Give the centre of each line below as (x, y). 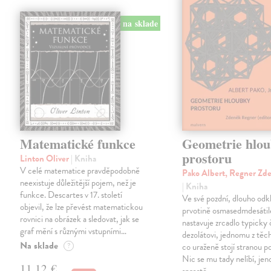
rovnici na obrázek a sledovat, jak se (80, 219)
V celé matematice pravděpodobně (80, 171)
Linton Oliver (46, 159)
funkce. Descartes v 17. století (71, 195)
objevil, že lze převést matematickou (82, 207)
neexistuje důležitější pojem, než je (78, 183)
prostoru (207, 158)
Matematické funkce (78, 144)
